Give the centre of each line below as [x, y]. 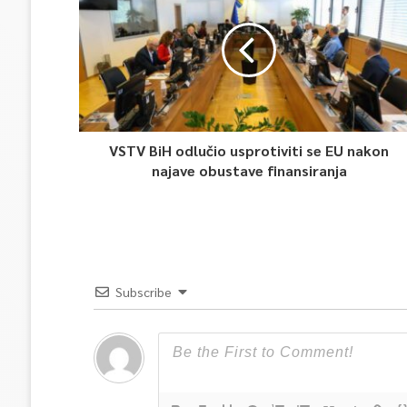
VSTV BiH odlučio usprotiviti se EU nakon [249, 150]
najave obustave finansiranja [249, 170]
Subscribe [143, 292]
